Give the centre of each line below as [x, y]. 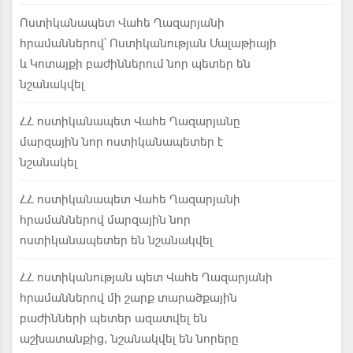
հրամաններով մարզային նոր [105, 220]
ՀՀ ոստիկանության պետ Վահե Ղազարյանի [146, 277]
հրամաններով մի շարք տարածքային [128, 298]
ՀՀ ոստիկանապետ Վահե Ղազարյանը [130, 121]
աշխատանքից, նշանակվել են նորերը [129, 339]
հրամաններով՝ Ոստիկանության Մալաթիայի [148, 43]
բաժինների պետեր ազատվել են [113, 318]
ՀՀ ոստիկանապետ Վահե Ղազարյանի [130, 199]
